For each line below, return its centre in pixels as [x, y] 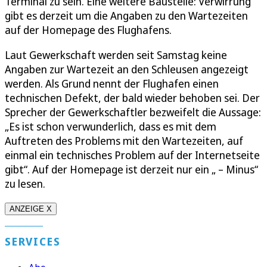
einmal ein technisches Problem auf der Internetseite [132, 155]
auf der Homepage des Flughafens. [88, 30]
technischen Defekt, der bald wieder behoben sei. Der [132, 97]
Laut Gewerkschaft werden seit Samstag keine [116, 55]
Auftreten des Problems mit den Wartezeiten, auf [124, 140]
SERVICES [33, 241]
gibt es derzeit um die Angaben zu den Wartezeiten [126, 15]
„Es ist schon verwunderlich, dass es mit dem [111, 126]
